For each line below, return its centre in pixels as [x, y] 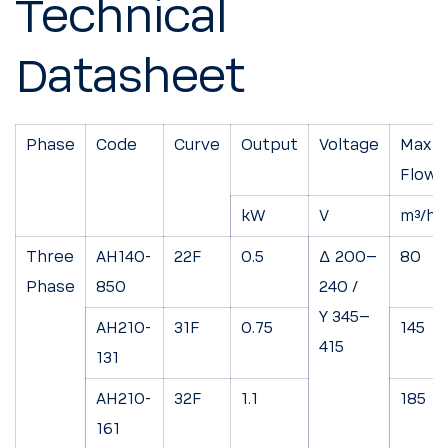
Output [269, 144]
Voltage [349, 144]
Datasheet [130, 77]
